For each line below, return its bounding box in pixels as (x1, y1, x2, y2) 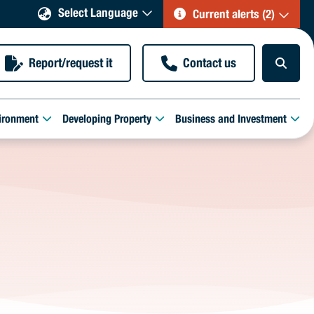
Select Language (58, 8, 138, 20)
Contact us (183, 58, 236, 71)
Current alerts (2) (193, 10, 275, 22)
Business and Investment (175, 114, 287, 126)
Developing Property (62, 114, 151, 126)
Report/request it (29, 58, 112, 71)
